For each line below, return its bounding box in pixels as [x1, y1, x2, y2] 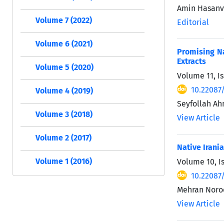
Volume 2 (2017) [35, 132, 91, 142]
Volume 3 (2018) [35, 109, 92, 119]
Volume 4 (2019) [35, 85, 93, 95]
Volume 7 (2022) [35, 15, 92, 25]
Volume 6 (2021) [35, 38, 92, 48]
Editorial [177, 17, 209, 27]
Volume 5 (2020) [35, 62, 93, 72]
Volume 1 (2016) [35, 156, 92, 166]
